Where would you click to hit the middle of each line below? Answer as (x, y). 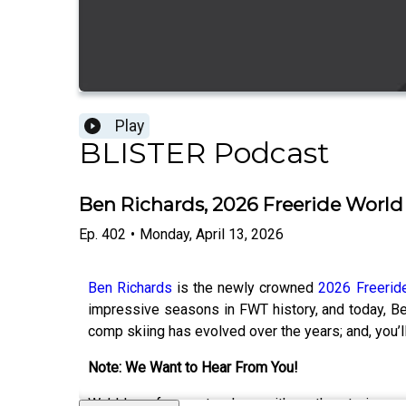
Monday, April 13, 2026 (212, 234)
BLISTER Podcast (204, 153)
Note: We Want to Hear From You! (193, 367)
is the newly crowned (246, 287)
